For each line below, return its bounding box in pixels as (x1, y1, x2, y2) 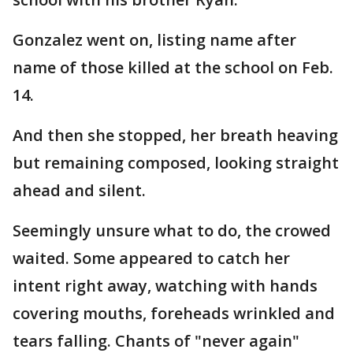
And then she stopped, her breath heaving (13, 124, 338, 146)
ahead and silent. (13, 180, 146, 201)
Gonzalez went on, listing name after (13, 29, 296, 50)
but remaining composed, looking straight (13, 152, 339, 173)
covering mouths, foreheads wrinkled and (13, 303, 335, 324)
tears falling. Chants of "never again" (13, 330, 299, 351)
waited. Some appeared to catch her (13, 247, 290, 269)
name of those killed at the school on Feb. (13, 57, 333, 78)
